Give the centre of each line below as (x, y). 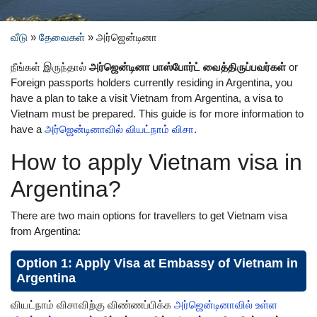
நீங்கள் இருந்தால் (50, 67)
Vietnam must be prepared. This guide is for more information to (157, 114)
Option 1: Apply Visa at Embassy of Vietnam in (157, 263)
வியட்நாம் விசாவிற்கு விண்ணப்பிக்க (92, 305)
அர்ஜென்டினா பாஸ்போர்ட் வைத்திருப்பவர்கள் (188, 67)
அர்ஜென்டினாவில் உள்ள (226, 305)
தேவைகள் (62, 37)
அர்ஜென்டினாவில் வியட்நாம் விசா (119, 129)
